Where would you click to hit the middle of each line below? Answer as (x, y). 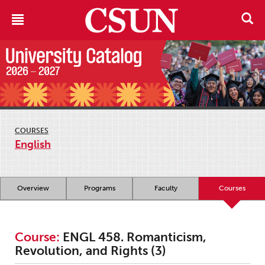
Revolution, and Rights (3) (91, 251)
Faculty (166, 188)
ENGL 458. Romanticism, (133, 237)
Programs (99, 188)
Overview (33, 188)
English (33, 145)
